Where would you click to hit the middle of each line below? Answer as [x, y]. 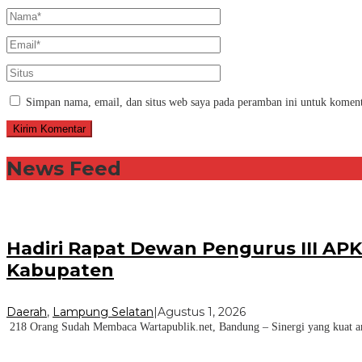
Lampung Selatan [103, 312]
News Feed [64, 168]
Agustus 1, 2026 [202, 312]
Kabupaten [60, 270]
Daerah [27, 312]
